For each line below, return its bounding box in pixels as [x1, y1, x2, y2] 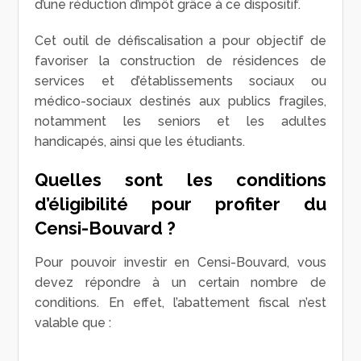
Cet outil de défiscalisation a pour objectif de [35, 32, 326, 48]
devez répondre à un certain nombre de [35, 274, 326, 290]
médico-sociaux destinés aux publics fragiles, [35, 93, 326, 109]
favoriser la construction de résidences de [35, 52, 326, 68]
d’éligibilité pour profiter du [35, 193, 326, 214]
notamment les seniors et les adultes [35, 113, 326, 129]
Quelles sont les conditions [35, 168, 326, 190]
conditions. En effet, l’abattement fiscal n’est [35, 294, 326, 310]
